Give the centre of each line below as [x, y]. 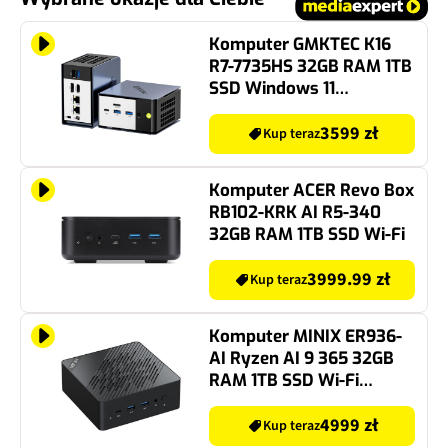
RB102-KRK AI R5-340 [295, 213]
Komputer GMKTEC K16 [300, 45]
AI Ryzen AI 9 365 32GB [301, 359]
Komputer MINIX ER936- [305, 337]
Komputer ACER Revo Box [311, 191]
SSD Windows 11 [272, 89]
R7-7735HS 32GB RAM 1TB [311, 67]
